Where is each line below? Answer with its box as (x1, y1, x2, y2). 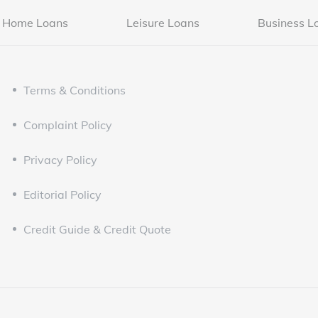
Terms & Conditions (23, 83, 126, 98)
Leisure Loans (126, 16, 200, 31)
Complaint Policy (23, 118, 113, 133)
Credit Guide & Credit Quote (23, 222, 172, 237)
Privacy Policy (23, 153, 98, 168)
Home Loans (2, 16, 69, 31)
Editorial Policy (23, 187, 102, 202)
